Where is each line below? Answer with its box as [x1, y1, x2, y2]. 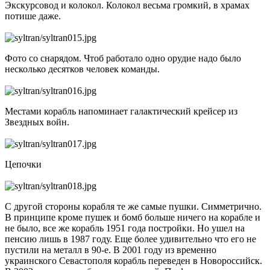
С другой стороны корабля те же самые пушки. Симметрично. [5, 201, 262, 212]
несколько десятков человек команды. [5, 63, 162, 74]
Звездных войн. [5, 116, 72, 127]
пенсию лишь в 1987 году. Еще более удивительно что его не [5, 233, 256, 244]
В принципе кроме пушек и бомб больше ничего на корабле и [5, 212, 260, 222]
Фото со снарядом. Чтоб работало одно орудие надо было [5, 52, 241, 63]
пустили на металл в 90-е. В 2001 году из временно [5, 244, 216, 255]
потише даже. [5, 10, 61, 21]
